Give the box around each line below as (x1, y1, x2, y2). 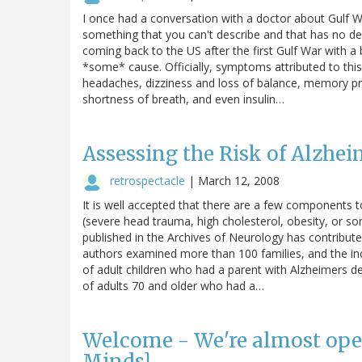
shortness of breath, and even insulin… (82, 90, 284, 107)
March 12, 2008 (198, 172, 280, 188)
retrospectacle (110, 172, 185, 188)
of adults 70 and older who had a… (82, 277, 264, 293)
